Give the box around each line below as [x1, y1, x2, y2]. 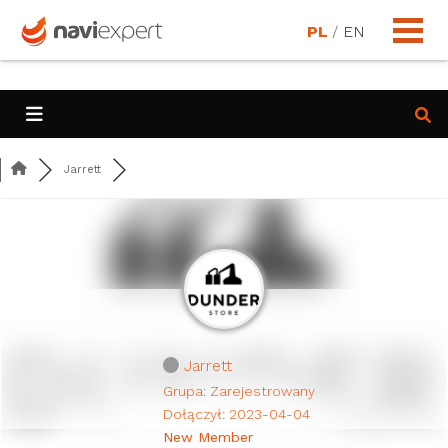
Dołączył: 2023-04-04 [163, 406, 310, 422]
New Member [163, 429, 253, 445]
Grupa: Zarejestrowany [163, 383, 315, 399]
